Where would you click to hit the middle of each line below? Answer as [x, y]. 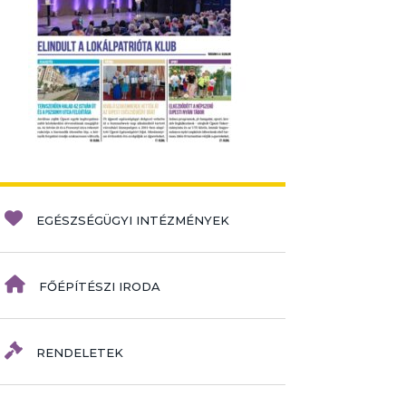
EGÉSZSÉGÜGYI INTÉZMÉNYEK [133, 221]
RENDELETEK [80, 353]
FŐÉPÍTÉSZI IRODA [100, 287]
